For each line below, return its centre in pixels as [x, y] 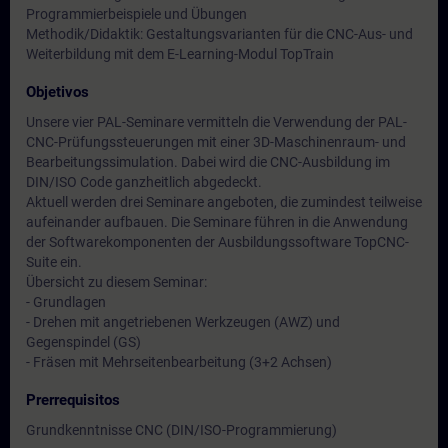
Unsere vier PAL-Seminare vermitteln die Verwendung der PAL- [216, 122]
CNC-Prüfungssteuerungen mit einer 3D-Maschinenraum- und [216, 142]
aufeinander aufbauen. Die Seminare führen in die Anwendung [217, 222]
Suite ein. [54, 262]
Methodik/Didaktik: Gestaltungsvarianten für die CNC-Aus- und [219, 34]
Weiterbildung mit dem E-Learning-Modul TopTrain [180, 54]
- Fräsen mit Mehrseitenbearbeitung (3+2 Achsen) [179, 362]
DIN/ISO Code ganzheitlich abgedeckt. [144, 182]
